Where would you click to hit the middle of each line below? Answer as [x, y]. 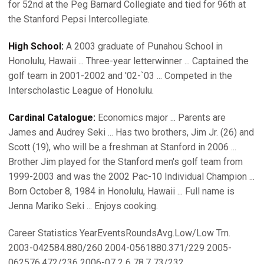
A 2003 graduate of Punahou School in [143, 46]
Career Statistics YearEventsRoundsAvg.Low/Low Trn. [119, 233]
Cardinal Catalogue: [52, 118]
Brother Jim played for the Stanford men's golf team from [126, 162]
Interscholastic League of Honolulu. [81, 90]
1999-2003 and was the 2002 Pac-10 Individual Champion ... [131, 176]
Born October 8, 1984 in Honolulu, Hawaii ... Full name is [121, 191]
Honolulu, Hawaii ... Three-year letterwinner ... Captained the [128, 61]
